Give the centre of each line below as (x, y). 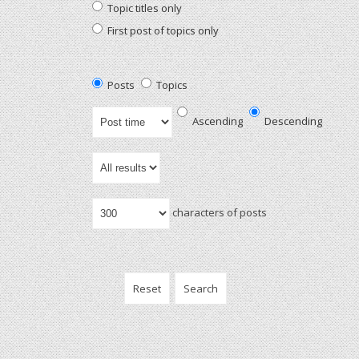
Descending (292, 121)
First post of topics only (161, 30)
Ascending (216, 121)
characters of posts (218, 212)
